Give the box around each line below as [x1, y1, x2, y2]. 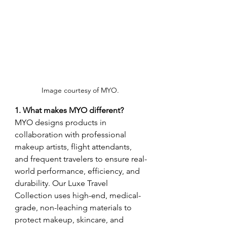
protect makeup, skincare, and [15, 214, 126, 224]
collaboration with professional [15, 129, 128, 139]
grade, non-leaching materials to [15, 202, 134, 212]
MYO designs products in [15, 117, 108, 127]
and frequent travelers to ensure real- [15, 154, 147, 164]
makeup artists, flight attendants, [15, 141, 134, 152]
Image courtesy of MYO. [41, 85, 121, 95]
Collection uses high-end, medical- [15, 190, 141, 200]
